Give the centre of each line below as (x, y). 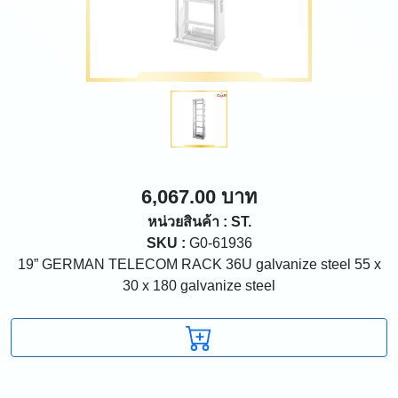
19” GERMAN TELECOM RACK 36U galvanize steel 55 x (199, 264)
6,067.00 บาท (199, 196)
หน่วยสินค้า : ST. (199, 221)
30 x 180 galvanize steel (199, 285)
